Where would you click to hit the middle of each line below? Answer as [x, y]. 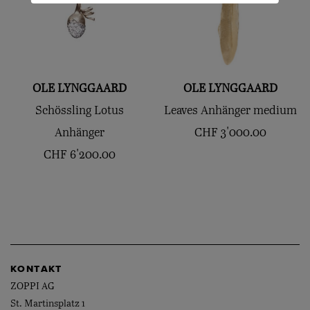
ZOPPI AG [33, 287]
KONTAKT [36, 269]
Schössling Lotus [80, 111]
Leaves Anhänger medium [230, 111]
